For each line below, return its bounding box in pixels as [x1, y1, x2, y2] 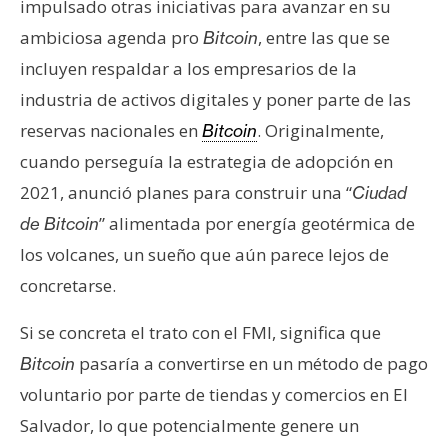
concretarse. [20, 273, 116, 297]
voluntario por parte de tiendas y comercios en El [20, 382, 408, 406]
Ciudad [352, 181, 407, 203]
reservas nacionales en [20, 118, 202, 142]
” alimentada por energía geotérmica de [99, 211, 415, 235]
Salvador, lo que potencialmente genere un [20, 413, 359, 437]
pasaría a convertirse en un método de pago [75, 351, 428, 375]
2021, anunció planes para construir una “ [20, 180, 352, 204]
